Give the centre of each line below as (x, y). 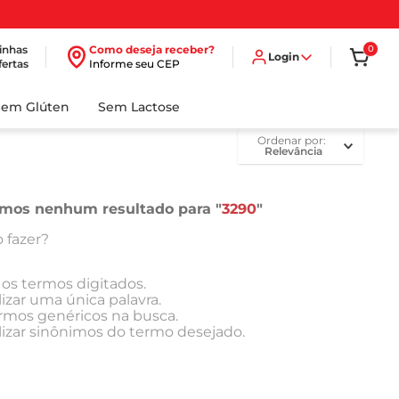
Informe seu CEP (134, 64)
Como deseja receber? (152, 49)
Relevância (294, 151)
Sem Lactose (138, 107)
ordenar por (294, 140)
